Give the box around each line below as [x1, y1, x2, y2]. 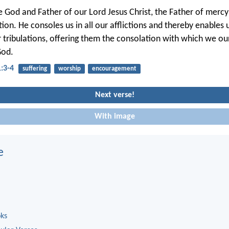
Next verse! [95, 90, 134, 99]
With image [94, 112, 135, 121]
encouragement [91, 65, 136, 72]
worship [58, 65, 81, 72]
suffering [22, 65, 47, 72]
